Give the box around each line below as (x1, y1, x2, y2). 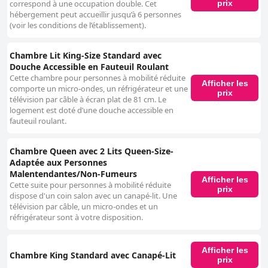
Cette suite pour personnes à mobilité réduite (10, 179, 171, 191)
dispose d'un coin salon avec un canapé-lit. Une (10, 190, 177, 202)
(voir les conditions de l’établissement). (10, 20, 146, 31)
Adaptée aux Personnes (10, 157, 107, 169)
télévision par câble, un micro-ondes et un (10, 201, 158, 212)
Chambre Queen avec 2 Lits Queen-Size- (10, 145, 173, 157)
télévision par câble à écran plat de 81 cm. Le (10, 94, 166, 105)
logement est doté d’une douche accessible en (10, 105, 173, 116)
